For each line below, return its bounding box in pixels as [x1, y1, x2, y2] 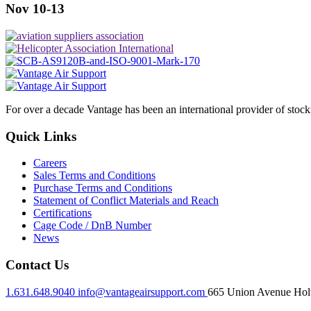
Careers [33, 157, 67, 169]
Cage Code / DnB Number [33, 219, 151, 232]
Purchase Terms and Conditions [33, 182, 172, 194]
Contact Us [6, 258, 69, 273]
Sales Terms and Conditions [33, 169, 155, 182]
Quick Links [6, 128, 76, 144]
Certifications [33, 207, 92, 219]
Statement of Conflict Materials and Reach [33, 194, 219, 207]
